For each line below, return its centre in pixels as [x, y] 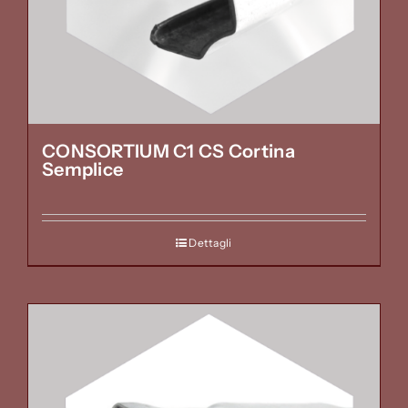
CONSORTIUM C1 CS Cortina [168, 152]
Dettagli [210, 243]
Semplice [83, 170]
